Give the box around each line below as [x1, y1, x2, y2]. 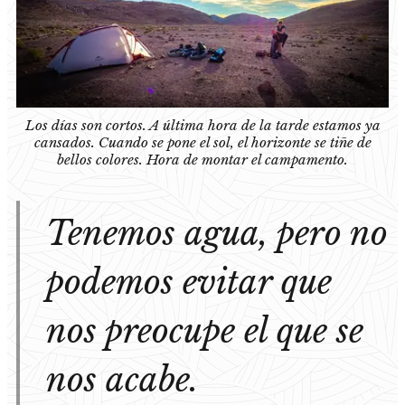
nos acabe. [46, 359, 198, 400]
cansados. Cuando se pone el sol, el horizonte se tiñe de [33, 133, 372, 151]
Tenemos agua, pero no [46, 212, 388, 254]
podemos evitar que [46, 261, 332, 303]
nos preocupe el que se [46, 310, 363, 352]
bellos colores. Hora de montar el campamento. [57, 150, 348, 168]
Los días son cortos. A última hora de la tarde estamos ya [24, 116, 381, 134]
